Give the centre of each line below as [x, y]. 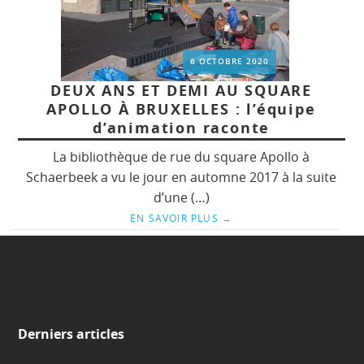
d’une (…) [181, 198]
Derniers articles [71, 334]
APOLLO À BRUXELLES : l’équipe [181, 110]
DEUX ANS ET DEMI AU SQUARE [181, 91]
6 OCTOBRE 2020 [230, 62]
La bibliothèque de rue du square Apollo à [182, 157]
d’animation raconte [181, 128]
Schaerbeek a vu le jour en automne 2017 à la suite [182, 178]
